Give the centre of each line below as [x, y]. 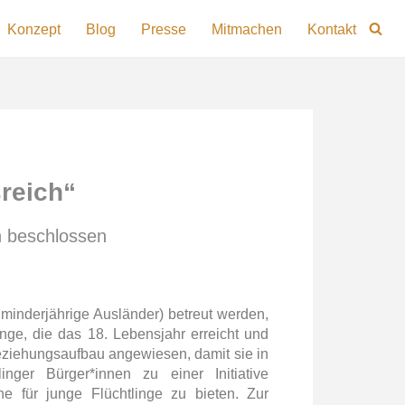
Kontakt [332, 29]
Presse [164, 29]
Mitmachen [247, 29]
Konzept [34, 29]
